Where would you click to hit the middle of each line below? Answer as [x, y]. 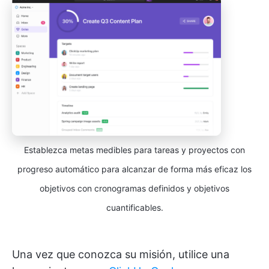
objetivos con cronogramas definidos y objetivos [134, 188]
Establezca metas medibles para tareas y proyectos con [134, 150]
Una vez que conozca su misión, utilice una [121, 254]
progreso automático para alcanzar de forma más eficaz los [134, 169]
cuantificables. [134, 207]
